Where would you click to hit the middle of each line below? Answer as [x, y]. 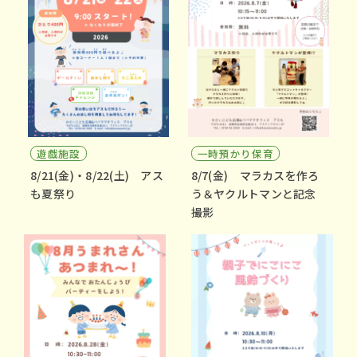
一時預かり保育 [235, 153]
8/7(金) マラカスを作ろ [255, 175]
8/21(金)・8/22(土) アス [97, 175]
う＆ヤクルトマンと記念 [253, 193]
